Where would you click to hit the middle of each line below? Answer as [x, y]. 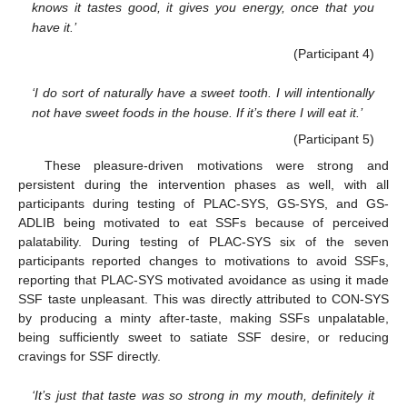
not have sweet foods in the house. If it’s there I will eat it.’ [198, 113]
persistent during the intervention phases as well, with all [203, 184]
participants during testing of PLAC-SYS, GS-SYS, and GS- [203, 203]
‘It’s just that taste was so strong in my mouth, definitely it [203, 396]
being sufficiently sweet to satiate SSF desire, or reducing [203, 337]
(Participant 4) [333, 53]
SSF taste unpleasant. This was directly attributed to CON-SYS [203, 298]
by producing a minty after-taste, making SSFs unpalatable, [203, 318]
